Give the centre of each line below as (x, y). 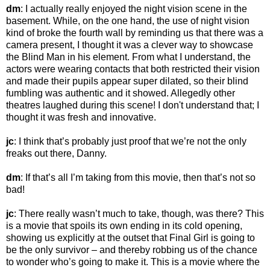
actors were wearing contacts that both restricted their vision (133, 69)
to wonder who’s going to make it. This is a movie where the (133, 262)
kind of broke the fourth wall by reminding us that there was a (135, 33)
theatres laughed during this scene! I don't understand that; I (133, 105)
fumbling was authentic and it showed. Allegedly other (121, 93)
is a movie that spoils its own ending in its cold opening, (124, 226)
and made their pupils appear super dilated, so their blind (127, 81)
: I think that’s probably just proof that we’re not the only (130, 142)
